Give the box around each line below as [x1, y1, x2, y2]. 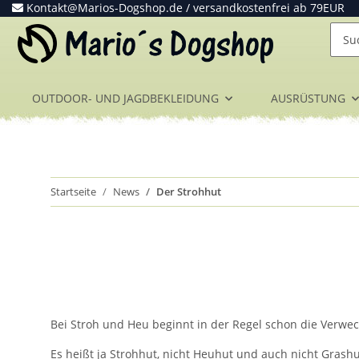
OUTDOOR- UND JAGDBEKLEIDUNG [32, 91, 219, 107]
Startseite [50, 184, 96, 200]
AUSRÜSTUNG [271, 91, 345, 107]
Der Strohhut [156, 184, 221, 200]
